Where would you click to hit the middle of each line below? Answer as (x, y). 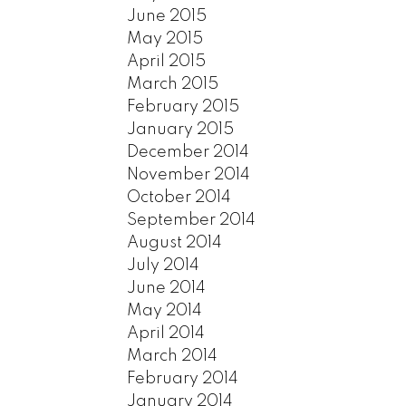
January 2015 (181, 129)
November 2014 (189, 174)
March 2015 (173, 84)
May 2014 (165, 310)
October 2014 (179, 197)
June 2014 (167, 288)
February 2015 (184, 106)
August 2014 (175, 242)
